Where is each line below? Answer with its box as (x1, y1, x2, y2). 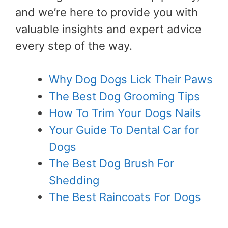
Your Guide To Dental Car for (49, 123, 199, 136)
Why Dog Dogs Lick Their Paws (49, 72, 213, 86)
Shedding (49, 173, 99, 187)
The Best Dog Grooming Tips (49, 89, 200, 103)
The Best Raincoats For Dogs (49, 190, 201, 204)
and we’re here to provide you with (15, 5, 198, 19)
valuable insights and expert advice (15, 22, 202, 36)
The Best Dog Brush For (49, 156, 174, 170)
